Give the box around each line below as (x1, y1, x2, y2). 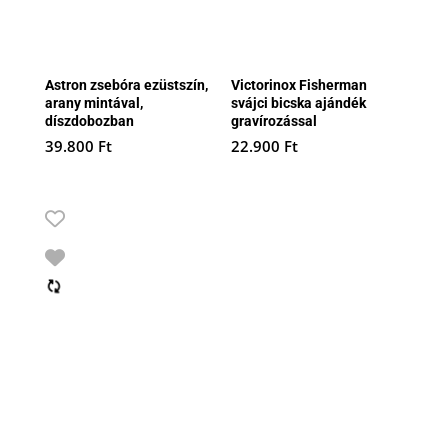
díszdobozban (44, 112, 134, 129)
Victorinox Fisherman (231, 76, 368, 93)
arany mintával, (44, 94, 143, 111)
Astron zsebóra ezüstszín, (44, 76, 208, 93)
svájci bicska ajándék (231, 94, 367, 111)
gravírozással (231, 112, 318, 129)
